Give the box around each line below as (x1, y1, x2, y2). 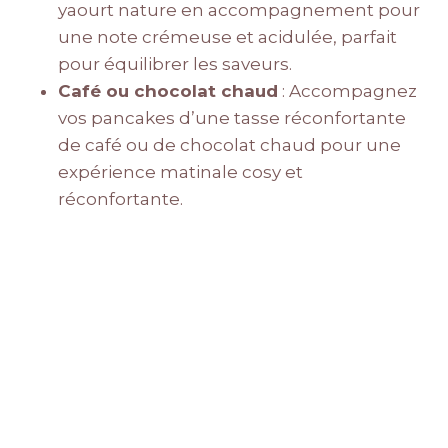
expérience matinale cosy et (58, 162, 303, 183)
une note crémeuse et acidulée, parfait (58, 27, 397, 48)
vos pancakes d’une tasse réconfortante (58, 108, 406, 129)
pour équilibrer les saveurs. (58, 54, 292, 75)
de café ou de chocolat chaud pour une (58, 135, 401, 156)
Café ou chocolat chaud (58, 81, 278, 102)
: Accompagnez (278, 81, 417, 102)
